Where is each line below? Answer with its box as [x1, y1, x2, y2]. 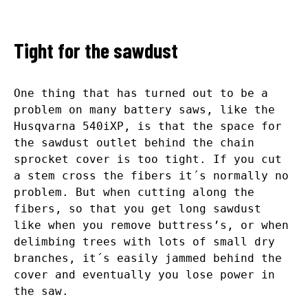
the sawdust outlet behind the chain [14, 136, 254, 150]
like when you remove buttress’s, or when [14, 219, 289, 232]
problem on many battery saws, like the [14, 103, 275, 117]
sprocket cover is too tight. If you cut [14, 153, 282, 166]
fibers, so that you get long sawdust [14, 202, 261, 216]
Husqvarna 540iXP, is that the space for [14, 120, 282, 133]
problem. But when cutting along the [14, 186, 254, 199]
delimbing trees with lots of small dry [14, 235, 275, 249]
